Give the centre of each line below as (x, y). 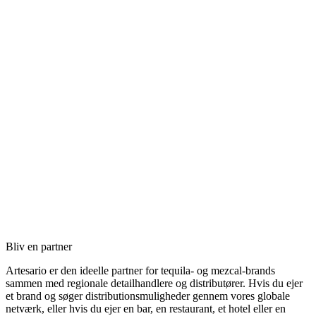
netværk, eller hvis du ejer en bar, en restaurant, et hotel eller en (146, 308)
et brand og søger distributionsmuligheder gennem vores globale (148, 296)
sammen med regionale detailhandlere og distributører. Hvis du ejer (154, 283)
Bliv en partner (39, 246)
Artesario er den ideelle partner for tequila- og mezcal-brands (140, 270)
